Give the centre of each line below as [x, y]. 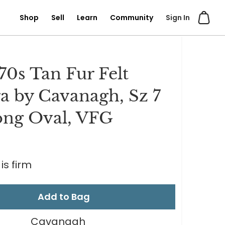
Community [132, 18]
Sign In [178, 18]
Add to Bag [64, 197]
